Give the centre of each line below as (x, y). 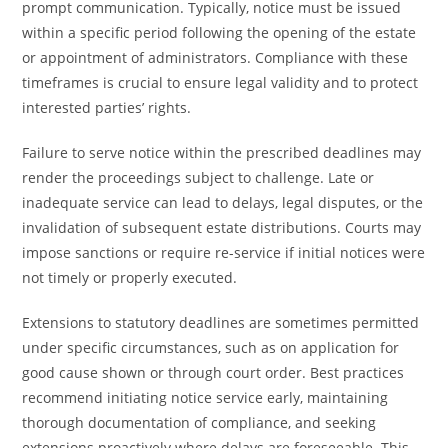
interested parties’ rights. (107, 107)
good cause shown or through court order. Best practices (213, 372)
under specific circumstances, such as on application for (211, 347)
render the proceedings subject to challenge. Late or (198, 177)
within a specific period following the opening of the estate (219, 32)
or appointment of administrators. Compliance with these (215, 57)
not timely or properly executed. (130, 277)
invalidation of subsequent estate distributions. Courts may (222, 227)
